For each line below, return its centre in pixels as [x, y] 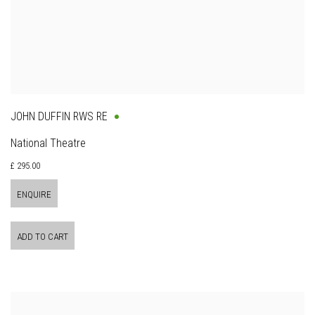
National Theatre [48, 143]
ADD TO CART [43, 237]
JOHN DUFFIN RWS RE [59, 117]
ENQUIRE [34, 195]
